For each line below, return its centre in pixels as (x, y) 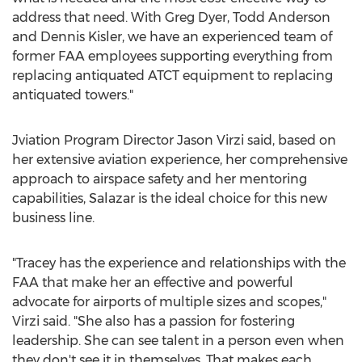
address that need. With (88, 17)
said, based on (290, 140)
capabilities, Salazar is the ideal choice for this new (170, 198)
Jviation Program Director (95, 140)
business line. (53, 218)
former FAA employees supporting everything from (173, 56)
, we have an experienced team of (227, 37)
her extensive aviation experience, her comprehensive (180, 160)
